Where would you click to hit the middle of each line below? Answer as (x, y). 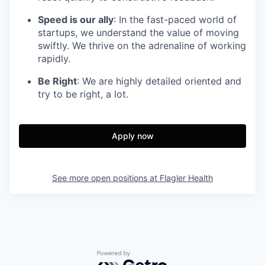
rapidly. (54, 58)
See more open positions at (106, 177)
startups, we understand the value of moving (138, 32)
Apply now (132, 135)
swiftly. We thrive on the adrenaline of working (142, 45)
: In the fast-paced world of (175, 19)
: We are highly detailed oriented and (159, 81)
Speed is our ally (76, 19)
